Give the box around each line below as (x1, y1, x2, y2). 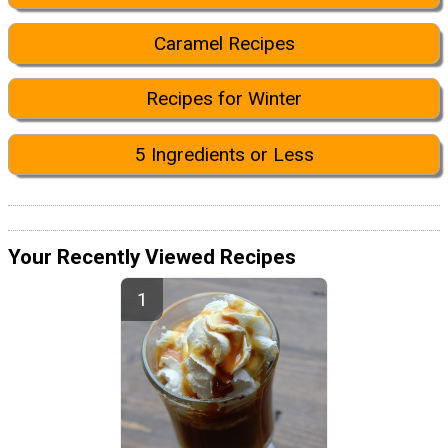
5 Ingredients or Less (134, 142, 314, 166)
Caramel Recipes (153, 31, 295, 55)
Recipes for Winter (146, 87, 302, 111)
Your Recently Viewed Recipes (8, 245, 296, 270)
